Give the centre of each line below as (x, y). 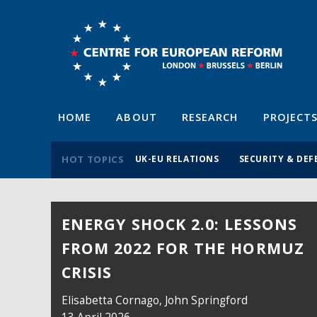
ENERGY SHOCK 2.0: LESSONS (179, 224)
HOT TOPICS (93, 159)
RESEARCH (210, 117)
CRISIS (87, 272)
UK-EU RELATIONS (177, 158)
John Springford (206, 300)
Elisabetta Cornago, (113, 300)
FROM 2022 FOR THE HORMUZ (183, 248)
